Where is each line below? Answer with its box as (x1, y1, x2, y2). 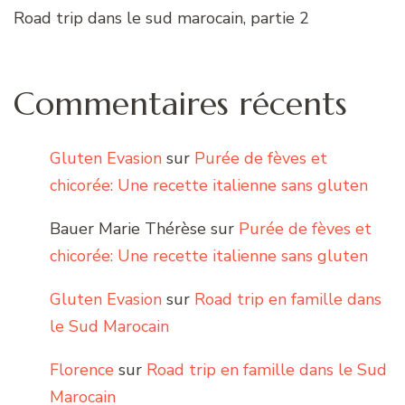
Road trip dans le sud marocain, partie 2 (14, 7, 309, 30)
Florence (50, 359, 114, 381)
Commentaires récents (14, 83, 347, 125)
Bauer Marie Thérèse (50, 218, 206, 240)
